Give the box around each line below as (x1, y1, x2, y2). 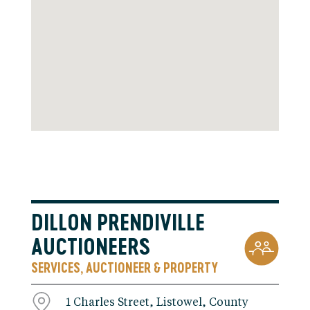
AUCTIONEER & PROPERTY (85, 259, 218, 275)
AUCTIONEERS (30, 233, 150, 259)
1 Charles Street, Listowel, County (65, 296, 248, 308)
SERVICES (30, 259, 80, 275)
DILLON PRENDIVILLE (30, 209, 205, 235)
